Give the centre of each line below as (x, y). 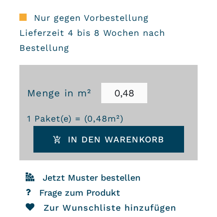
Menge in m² (59, 93)
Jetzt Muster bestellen (91, 178)
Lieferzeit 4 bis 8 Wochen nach (92, 33)
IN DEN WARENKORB (116, 139)
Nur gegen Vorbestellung (91, 18)
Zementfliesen (64, 112)
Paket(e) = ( (59, 119)
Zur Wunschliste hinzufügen (110, 208)
